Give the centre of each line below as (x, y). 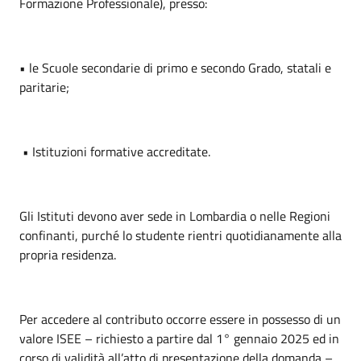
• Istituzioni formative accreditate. (115, 151)
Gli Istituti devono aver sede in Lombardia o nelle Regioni (175, 216)
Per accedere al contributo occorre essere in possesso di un (180, 319)
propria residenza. (68, 255)
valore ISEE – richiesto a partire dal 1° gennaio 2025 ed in (179, 338)
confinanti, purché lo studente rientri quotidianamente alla (180, 235)
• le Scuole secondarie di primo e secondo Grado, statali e (175, 68)
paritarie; (44, 87)
